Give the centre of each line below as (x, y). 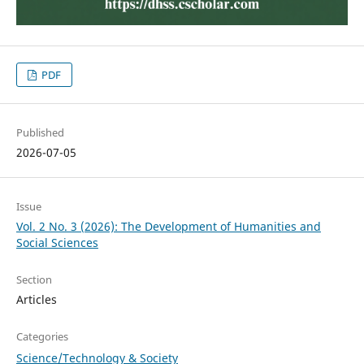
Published (40, 132)
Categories (42, 336)
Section (34, 279)
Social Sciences (57, 242)
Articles (36, 299)
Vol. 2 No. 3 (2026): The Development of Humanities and (168, 226)
